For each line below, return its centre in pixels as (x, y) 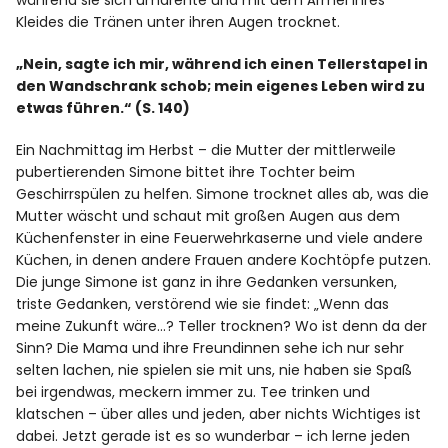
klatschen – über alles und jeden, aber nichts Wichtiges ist (219, 414)
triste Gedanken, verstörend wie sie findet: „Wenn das (203, 304)
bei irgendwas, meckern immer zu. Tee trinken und (193, 392)
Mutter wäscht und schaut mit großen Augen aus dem (208, 216)
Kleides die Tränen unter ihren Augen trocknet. (178, 22)
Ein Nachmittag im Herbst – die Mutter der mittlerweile (206, 150)
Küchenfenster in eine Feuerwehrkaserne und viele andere (220, 238)
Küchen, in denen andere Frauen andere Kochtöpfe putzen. (224, 260)
